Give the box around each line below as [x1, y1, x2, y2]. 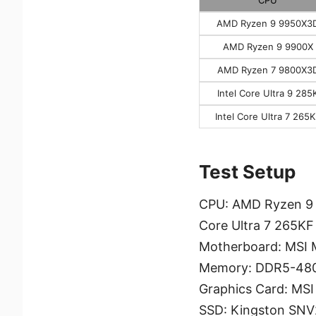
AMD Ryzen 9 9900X [222, 40, 313, 52]
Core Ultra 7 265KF [199, 217, 314, 233]
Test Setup [199, 160, 296, 183]
